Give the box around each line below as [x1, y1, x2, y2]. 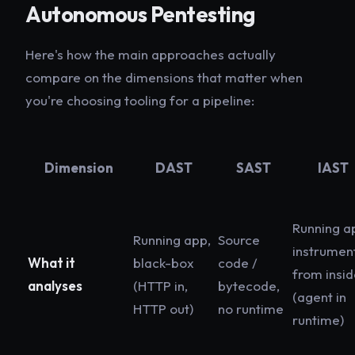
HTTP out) [133, 300, 193, 318]
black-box [133, 254, 194, 272]
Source [218, 231, 260, 249]
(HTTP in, [133, 277, 188, 295]
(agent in [292, 288, 346, 306]
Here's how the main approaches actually [25, 46, 276, 63]
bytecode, [218, 277, 280, 295]
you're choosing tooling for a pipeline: [25, 92, 254, 109]
